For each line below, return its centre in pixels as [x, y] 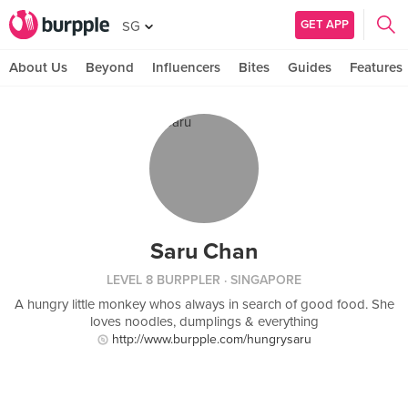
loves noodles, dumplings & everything [204, 321]
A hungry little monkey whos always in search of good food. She [204, 304]
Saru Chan [204, 251]
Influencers [186, 67]
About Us [38, 67]
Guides [310, 67]
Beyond [110, 67]
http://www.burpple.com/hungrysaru [211, 339]
